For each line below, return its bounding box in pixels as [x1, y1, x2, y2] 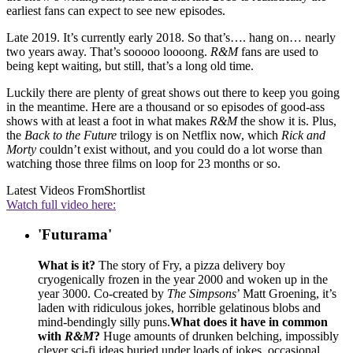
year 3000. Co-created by [38, 287, 167, 301]
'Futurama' [38, 226, 112, 243]
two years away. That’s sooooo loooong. [6, 44, 210, 58]
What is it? [38, 258, 95, 273]
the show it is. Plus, [237, 113, 336, 128]
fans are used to [238, 44, 318, 58]
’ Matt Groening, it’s [236, 287, 336, 301]
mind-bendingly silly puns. [38, 315, 170, 329]
